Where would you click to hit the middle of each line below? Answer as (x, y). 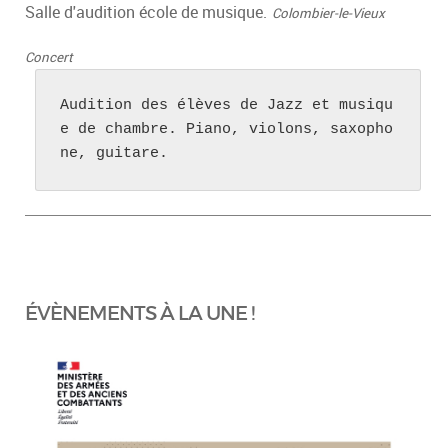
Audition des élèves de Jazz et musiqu (226, 105)
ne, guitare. (114, 153)
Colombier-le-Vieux (328, 12)
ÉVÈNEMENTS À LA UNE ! (139, 312)
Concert (49, 56)
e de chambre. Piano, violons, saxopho (226, 129)
